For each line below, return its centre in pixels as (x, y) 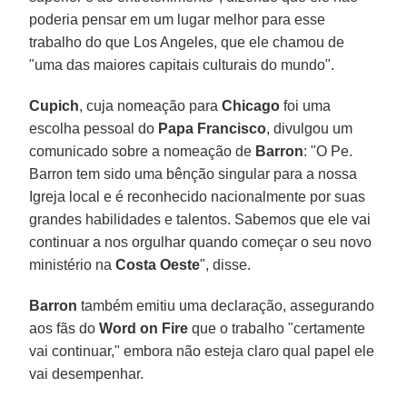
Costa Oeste (158, 264)
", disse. (226, 264)
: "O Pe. (328, 151)
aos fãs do (65, 328)
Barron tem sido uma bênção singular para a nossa (194, 174)
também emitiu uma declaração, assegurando (226, 305)
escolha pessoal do (94, 128)
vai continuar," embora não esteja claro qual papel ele (202, 351)
